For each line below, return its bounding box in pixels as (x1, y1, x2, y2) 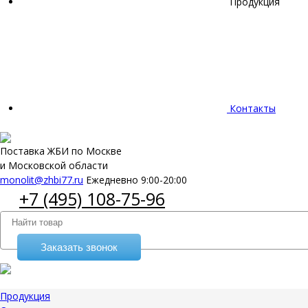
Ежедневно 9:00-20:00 (86, 173, 187, 186)
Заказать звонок (41, 241, 118, 253)
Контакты (230, 102, 276, 115)
